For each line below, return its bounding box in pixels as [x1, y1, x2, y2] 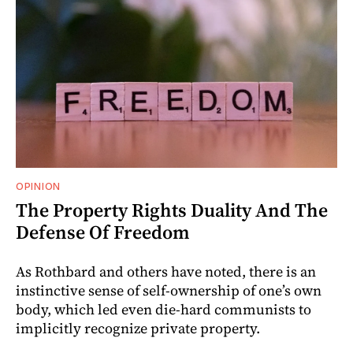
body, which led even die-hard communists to [16, 299, 311, 320]
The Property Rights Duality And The [16, 197, 328, 224]
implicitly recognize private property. [16, 318, 260, 339]
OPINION [16, 180, 61, 193]
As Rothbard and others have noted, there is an [16, 262, 316, 282]
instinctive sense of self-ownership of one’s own [16, 281, 321, 301]
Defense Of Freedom [16, 219, 190, 246]
